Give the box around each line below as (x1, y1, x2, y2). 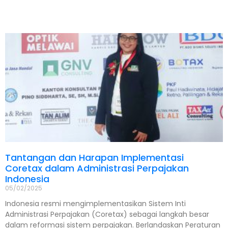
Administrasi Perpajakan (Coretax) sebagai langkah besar (5, 209, 209, 219)
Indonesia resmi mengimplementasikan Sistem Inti (5, 198, 186, 209)
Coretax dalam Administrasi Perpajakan (5, 162, 189, 175)
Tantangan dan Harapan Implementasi (5, 151, 184, 164)
